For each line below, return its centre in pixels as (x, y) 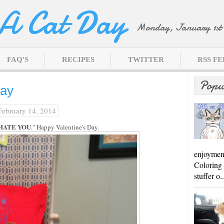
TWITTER (146, 59)
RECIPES (78, 59)
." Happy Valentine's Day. (66, 127)
